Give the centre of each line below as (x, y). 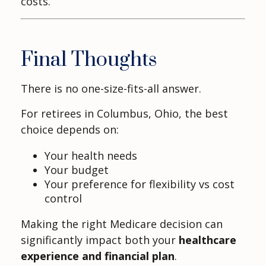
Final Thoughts (89, 60)
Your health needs (91, 155)
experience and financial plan (98, 256)
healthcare (208, 240)
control (63, 198)
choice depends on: (70, 129)
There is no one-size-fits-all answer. (111, 88)
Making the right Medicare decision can (122, 224)
